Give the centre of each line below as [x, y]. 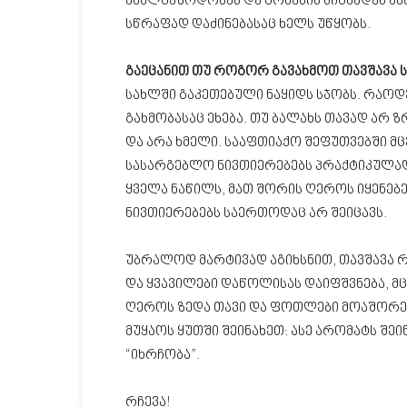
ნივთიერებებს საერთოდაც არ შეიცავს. [256, 214]
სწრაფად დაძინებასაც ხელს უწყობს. [248, 25]
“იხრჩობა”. [163, 356]
